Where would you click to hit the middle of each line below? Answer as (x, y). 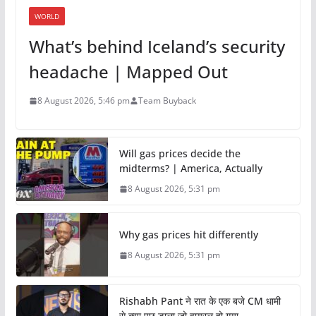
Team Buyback (167, 101)
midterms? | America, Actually (190, 169)
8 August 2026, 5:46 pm (83, 101)
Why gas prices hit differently (188, 235)
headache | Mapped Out (128, 72)
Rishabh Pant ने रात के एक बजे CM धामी (200, 301)
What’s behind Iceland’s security (157, 47)
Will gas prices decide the (180, 154)
